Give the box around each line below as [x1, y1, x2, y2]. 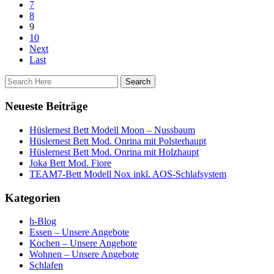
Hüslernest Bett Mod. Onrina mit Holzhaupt [29, 146, 199, 157]
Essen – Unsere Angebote [29, 227, 129, 238]
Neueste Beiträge [5, 100, 87, 113]
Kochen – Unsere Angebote [29, 238, 137, 249]
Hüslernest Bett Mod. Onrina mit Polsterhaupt [29, 135, 206, 146]
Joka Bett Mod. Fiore [29, 157, 111, 168]
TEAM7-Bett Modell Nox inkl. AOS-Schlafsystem [29, 168, 226, 179]
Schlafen [29, 260, 63, 271]
